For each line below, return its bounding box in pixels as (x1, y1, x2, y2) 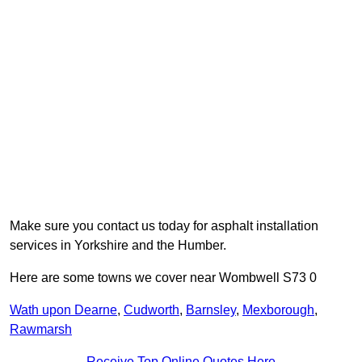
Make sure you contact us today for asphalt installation (10, 219, 318, 234)
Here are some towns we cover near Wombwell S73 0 (10, 271, 317, 285)
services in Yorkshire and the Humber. (10, 238, 226, 253)
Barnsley (186, 303, 236, 318)
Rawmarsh (10, 322, 72, 337)
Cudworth (124, 303, 179, 318)
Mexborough (242, 303, 314, 318)
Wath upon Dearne (10, 303, 117, 318)
